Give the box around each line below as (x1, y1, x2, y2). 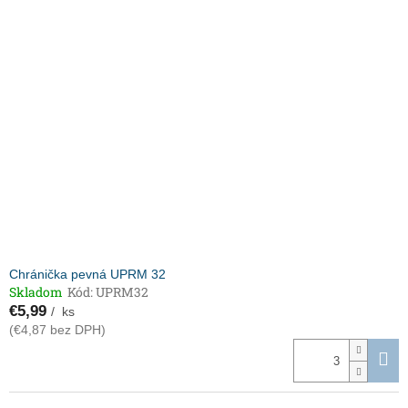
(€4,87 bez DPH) (9, 322, 106, 338)
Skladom (9, 283, 63, 301)
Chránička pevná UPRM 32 (9, 267, 166, 282)
